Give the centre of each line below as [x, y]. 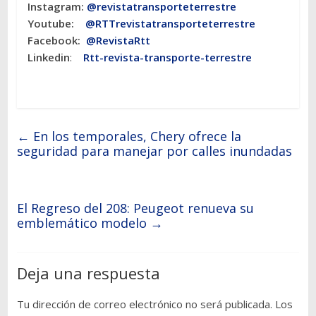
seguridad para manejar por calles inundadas [154, 151]
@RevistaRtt [118, 41]
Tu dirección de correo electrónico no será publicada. [144, 304]
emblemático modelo [83, 223]
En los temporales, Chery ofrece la [135, 136]
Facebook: [56, 41]
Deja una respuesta [88, 273]
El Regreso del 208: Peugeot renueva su [135, 208]
